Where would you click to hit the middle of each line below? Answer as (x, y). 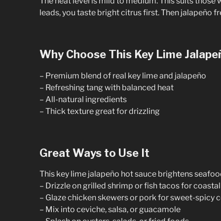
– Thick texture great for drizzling (100, 111)
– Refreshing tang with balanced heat (107, 87)
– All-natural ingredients (83, 99)
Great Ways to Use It (94, 153)
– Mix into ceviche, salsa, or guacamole (110, 210)
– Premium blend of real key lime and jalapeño (123, 75)
